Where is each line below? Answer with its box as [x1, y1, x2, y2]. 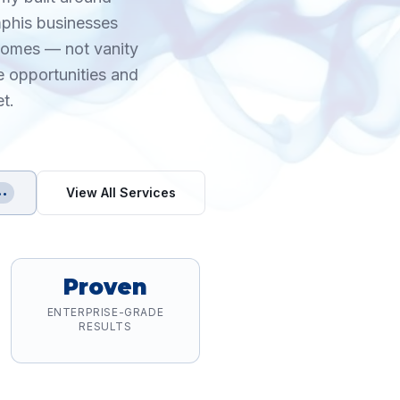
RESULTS [79, 320, 132, 333]
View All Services [66, 185, 177, 200]
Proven [63, 274, 147, 300]
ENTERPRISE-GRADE [46, 305, 164, 319]
